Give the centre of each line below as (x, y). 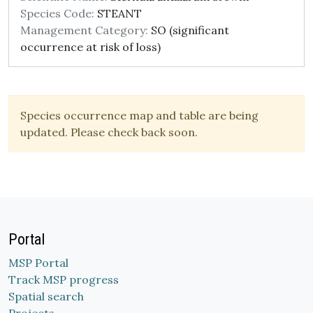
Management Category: (84, 30)
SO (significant (189, 30)
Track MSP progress (64, 279)
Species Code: (57, 13)
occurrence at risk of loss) (90, 47)
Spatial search (46, 296)
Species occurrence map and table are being (139, 115)
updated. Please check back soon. (109, 132)
